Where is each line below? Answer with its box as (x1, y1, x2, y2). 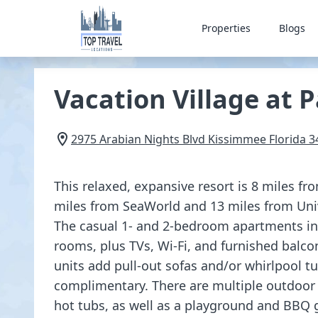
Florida (269, 131, 306, 147)
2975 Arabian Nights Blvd (71, 131, 205, 147)
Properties (201, 21, 251, 35)
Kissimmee (208, 131, 266, 147)
